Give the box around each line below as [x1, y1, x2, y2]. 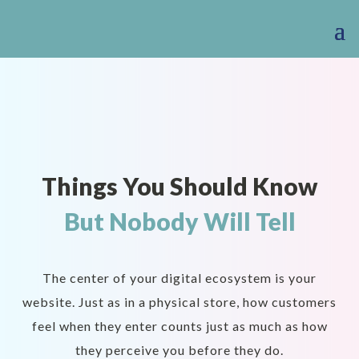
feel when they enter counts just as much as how [31, 318, 328, 334]
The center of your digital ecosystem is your [42, 270, 317, 286]
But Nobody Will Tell [63, 207, 296, 236]
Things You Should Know [42, 171, 317, 200]
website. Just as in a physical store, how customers [22, 294, 337, 310]
